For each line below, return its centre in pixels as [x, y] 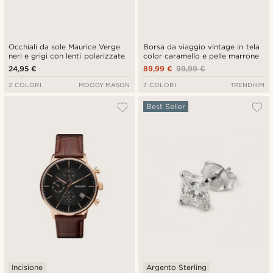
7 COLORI [160, 85]
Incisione [27, 267]
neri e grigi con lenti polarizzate [67, 56]
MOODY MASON [104, 85]
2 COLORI [25, 85]
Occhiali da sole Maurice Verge [65, 47]
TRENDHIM [247, 85]
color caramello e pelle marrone [201, 56]
